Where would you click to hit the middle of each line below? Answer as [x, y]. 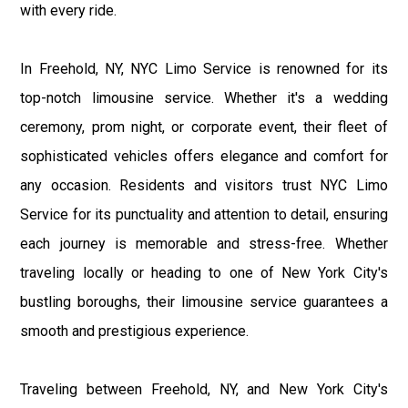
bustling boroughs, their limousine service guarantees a [204, 302]
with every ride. [69, 11]
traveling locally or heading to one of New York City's [204, 273]
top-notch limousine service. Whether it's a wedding [204, 98]
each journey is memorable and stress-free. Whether [204, 244]
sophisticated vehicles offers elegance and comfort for [204, 157]
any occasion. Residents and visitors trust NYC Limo [204, 186]
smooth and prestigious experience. [135, 331]
